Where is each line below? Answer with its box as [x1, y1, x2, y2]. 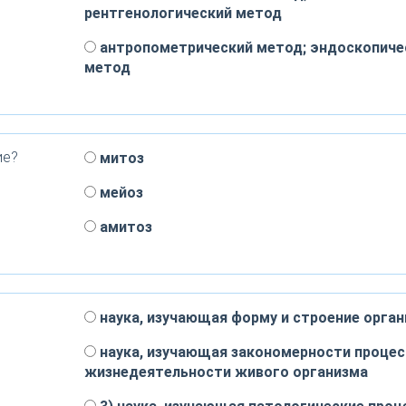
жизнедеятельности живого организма [83, 363, 368, 381]
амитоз [95, 218, 152, 236]
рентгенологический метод [83, 5, 282, 22]
